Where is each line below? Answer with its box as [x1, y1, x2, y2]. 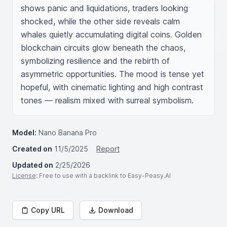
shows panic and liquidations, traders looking [21, 3, 188, 13]
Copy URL [31, 206, 65, 214]
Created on [12, 144, 52, 153]
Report [96, 144, 120, 153]
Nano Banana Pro [39, 128, 97, 137]
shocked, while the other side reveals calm [21, 16, 180, 26]
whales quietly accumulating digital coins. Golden [21, 29, 202, 40]
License [12, 172, 36, 179]
